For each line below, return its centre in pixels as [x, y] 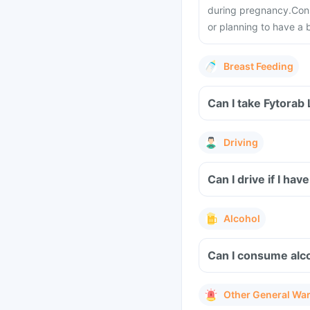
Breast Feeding [258, 66]
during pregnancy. [249, 10]
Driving [241, 142]
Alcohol [242, 218]
